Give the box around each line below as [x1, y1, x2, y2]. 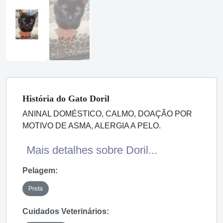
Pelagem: [22, 166, 58, 175]
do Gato [56, 93, 87, 104]
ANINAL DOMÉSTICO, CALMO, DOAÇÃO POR [22, 109, 192, 118]
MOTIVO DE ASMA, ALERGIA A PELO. [22, 121, 163, 130]
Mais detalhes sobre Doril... [26, 143, 157, 156]
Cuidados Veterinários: [22, 207, 109, 216]
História [22, 93, 56, 104]
